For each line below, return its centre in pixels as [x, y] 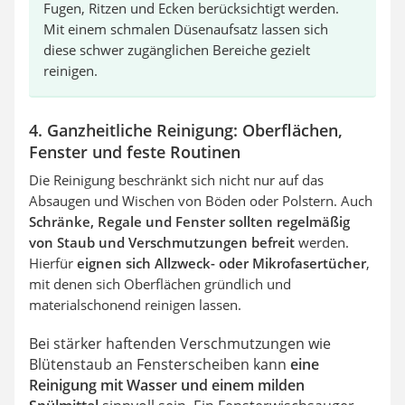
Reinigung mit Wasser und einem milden [167, 385]
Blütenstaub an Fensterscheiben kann [158, 364]
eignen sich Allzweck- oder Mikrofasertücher [221, 263]
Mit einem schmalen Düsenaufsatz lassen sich [186, 28]
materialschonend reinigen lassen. [135, 304]
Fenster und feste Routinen [135, 151]
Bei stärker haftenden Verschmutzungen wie [180, 343]
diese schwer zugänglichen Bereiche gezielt [177, 49]
